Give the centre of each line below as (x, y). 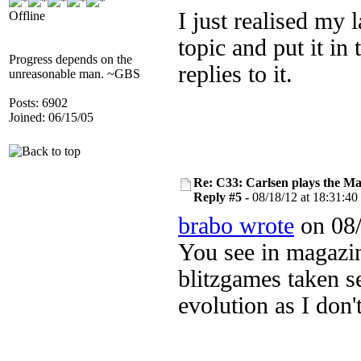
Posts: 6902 (38, 103)
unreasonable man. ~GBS (75, 74)
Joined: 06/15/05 (51, 117)
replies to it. (235, 74)
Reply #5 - (223, 197)
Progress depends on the (71, 59)
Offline (27, 16)
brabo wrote (236, 226)
